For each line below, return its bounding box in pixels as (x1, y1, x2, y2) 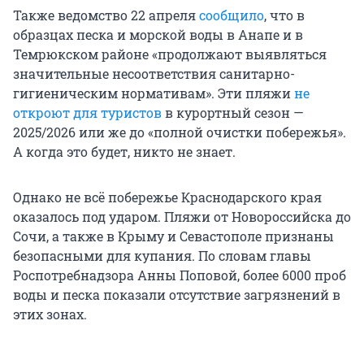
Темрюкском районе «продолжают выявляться (13, 45, 327, 63)
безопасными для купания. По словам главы (13, 247, 311, 265)
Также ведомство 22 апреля (13, 6, 199, 24)
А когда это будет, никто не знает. (13, 143, 236, 161)
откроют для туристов (13, 104, 162, 122)
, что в (264, 6, 305, 24)
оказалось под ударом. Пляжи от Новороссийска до (13, 208, 351, 226)
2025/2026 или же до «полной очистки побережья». (13, 123, 346, 141)
